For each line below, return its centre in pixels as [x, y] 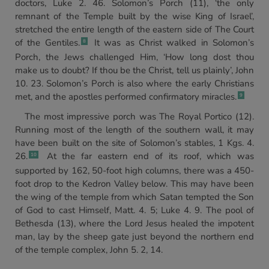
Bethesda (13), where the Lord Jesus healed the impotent [134, 223]
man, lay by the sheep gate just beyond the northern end [134, 237]
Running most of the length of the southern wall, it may [134, 130]
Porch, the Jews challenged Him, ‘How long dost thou [134, 57]
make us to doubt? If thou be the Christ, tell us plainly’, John [134, 70]
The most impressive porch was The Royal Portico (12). [139, 116]
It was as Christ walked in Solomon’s [172, 43]
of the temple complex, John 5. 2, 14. [89, 250]
